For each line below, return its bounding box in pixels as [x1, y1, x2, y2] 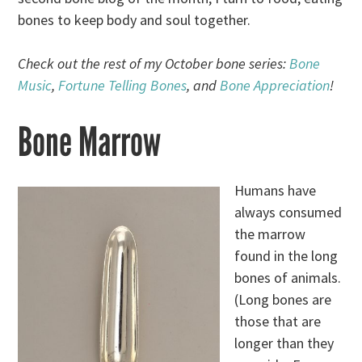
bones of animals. [234, 268, 342, 288]
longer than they [234, 334, 335, 353]
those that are [234, 312, 322, 331]
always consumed [234, 203, 343, 222]
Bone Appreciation [220, 76, 330, 95]
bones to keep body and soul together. [18, 11, 251, 30]
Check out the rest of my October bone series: [18, 54, 290, 74]
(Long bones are [234, 290, 332, 309]
